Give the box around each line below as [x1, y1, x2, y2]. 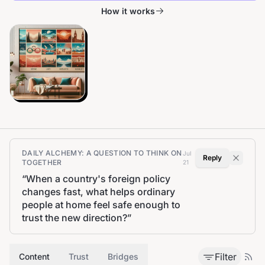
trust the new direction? [22, 212, 127, 224]
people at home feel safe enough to [22, 199, 180, 211]
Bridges [108, 251, 138, 261]
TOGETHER [22, 158, 62, 167]
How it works [101, 6, 155, 16]
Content [19, 251, 50, 261]
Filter [215, 251, 237, 263]
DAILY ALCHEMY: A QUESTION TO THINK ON [22, 148, 182, 157]
